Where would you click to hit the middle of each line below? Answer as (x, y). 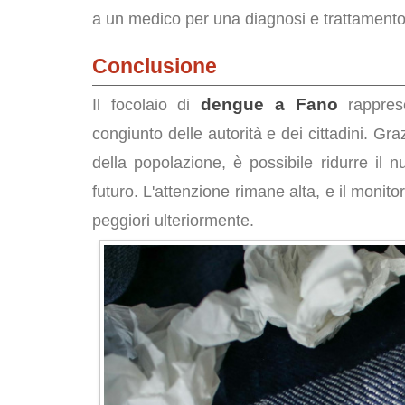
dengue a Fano (269, 104)
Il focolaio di (147, 105)
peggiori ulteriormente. (173, 221)
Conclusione (155, 66)
